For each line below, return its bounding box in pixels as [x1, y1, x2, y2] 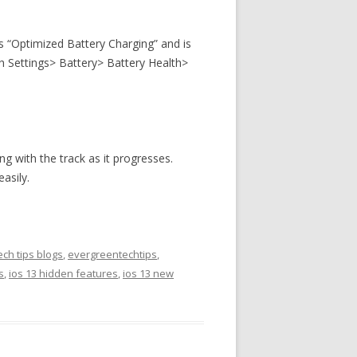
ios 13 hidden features [9, 266, 118, 280]
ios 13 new [123, 266, 174, 280]
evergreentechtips [68, 247, 157, 261]
